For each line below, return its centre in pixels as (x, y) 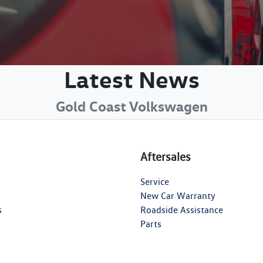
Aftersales (166, 157)
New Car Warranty (178, 196)
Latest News (131, 79)
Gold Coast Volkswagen (131, 106)
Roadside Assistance (182, 210)
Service (155, 182)
